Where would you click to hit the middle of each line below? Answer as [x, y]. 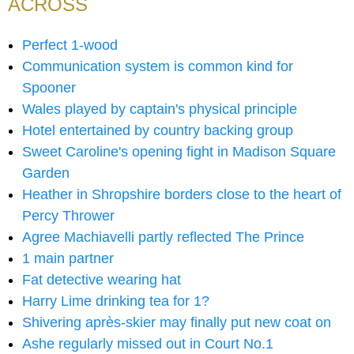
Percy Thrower [68, 216]
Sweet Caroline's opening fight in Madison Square [179, 152]
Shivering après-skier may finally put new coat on [177, 323]
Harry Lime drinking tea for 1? [116, 301]
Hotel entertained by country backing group [158, 131]
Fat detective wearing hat [102, 280]
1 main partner [68, 259]
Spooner [49, 88]
